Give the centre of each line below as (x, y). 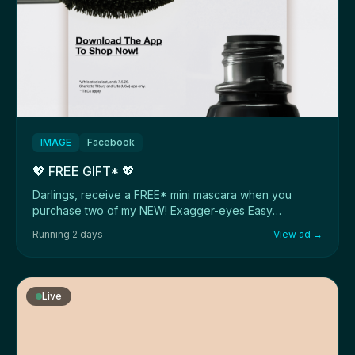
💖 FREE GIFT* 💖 (84, 172)
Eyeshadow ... (68, 227)
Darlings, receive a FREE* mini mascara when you (162, 195)
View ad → (298, 235)
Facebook (111, 143)
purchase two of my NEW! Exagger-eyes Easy (153, 211)
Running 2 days (68, 235)
